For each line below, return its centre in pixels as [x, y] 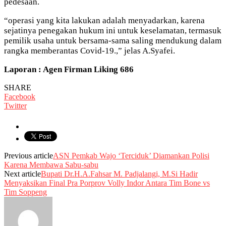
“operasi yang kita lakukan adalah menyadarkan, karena [104, 20]
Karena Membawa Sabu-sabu [51, 164]
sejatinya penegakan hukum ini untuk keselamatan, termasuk [113, 30]
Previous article [29, 155]
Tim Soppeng [25, 192]
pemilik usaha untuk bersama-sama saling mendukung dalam [113, 40]
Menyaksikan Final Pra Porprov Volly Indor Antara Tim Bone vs [107, 183]
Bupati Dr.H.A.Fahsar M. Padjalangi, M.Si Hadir [119, 174]
